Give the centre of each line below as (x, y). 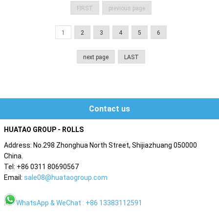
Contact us (109, 109)
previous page (127, 9)
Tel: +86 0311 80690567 (42, 167)
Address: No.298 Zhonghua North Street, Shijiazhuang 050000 (100, 145)
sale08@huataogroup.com (66, 178)
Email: (14, 178)
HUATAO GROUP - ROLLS (44, 130)
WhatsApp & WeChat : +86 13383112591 (79, 203)
